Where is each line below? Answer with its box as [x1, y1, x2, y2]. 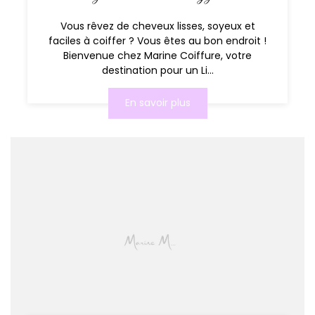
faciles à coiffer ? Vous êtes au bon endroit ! [49, 33, 266, 48]
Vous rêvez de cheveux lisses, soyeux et [60, 18, 255, 33]
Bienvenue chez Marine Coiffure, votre [63, 48, 252, 63]
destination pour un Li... [101, 63, 214, 77]
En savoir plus [124, 96, 191, 110]
